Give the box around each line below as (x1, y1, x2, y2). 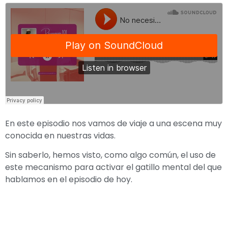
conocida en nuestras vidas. (5, 130, 116, 141)
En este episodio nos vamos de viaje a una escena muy (5, 118, 222, 129)
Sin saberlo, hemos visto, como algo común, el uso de (5, 149, 216, 161)
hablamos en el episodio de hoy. (5, 174, 132, 186)
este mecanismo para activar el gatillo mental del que (5, 161, 222, 174)
